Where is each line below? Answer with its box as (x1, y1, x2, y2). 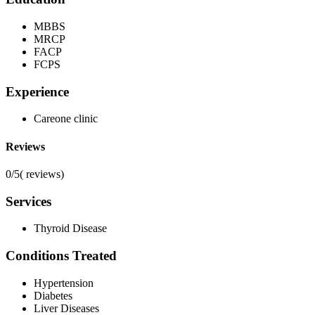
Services (6, 193, 51, 209)
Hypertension (34, 276, 94, 289)
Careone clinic (34, 112, 98, 125)
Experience (6, 84, 69, 99)
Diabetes (34, 289, 72, 302)
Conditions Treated (6, 248, 117, 263)
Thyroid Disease (34, 222, 107, 235)
